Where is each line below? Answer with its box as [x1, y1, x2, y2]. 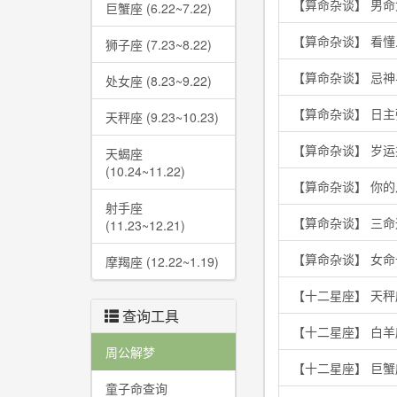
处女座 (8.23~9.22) [105, 72, 212, 90]
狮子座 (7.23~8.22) [105, 35, 212, 53]
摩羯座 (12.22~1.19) [105, 253, 219, 270]
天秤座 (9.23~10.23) [105, 108, 219, 126]
